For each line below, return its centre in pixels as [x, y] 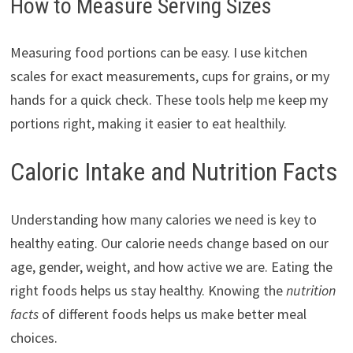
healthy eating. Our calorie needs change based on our [169, 243]
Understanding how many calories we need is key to [163, 219]
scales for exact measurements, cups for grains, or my [169, 76]
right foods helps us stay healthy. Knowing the [148, 290]
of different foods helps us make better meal [172, 314]
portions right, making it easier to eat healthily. [148, 124]
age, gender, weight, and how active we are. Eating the [171, 266]
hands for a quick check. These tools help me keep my [169, 100]
